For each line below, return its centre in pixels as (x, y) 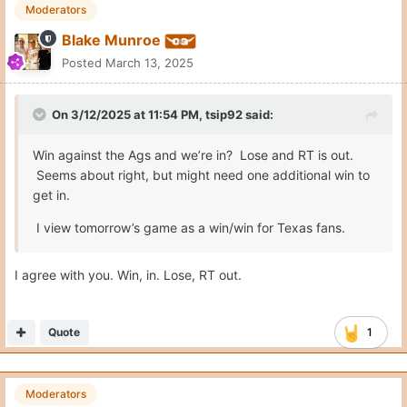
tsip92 (224, 115)
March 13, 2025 (149, 63)
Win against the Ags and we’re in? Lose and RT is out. (193, 155)
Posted (84, 63)
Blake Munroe (111, 40)
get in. (51, 195)
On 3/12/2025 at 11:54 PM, (129, 115)
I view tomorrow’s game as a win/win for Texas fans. (193, 228)
